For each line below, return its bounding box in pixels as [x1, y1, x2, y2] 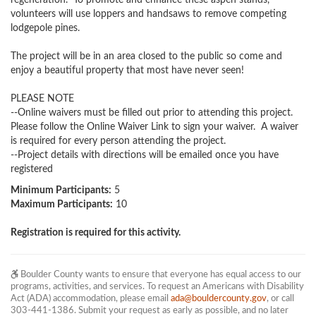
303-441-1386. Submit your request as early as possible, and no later [11, 306, 288, 315]
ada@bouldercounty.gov [171, 294, 267, 303]
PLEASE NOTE [11, 94, 74, 104]
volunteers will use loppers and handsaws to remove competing [11, 9, 286, 19]
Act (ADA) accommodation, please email [11, 294, 171, 303]
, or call [267, 294, 294, 303]
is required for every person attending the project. [11, 136, 226, 146]
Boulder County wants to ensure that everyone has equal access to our [18, 270, 301, 279]
